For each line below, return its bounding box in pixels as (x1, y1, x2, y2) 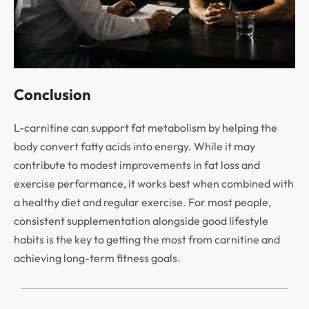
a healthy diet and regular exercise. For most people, (14, 195, 271, 209)
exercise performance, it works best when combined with (14, 176, 294, 190)
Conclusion (14, 84, 91, 104)
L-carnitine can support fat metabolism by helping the (14, 120, 277, 134)
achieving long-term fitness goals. (14, 250, 181, 265)
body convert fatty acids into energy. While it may (14, 139, 255, 153)
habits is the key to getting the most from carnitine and (14, 232, 280, 246)
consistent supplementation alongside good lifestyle (14, 213, 268, 228)
